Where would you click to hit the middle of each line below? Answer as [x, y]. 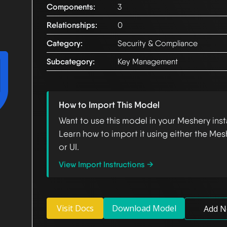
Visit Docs [75, 209]
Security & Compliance [158, 44]
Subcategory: [71, 62]
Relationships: [72, 25]
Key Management [148, 62]
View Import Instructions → [106, 165]
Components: [71, 7]
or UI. [69, 147]
